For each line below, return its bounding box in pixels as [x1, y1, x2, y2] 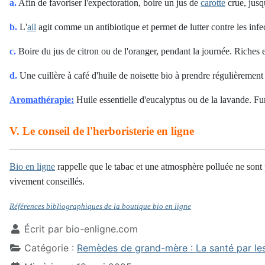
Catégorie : [21, 242, 77, 254]
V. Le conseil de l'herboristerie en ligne [9, 125, 194, 137]
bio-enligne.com [66, 223, 138, 235]
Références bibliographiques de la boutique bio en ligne [9, 202, 191, 211]
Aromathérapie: [9, 95, 74, 105]
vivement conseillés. [9, 176, 85, 186]
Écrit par [21, 223, 66, 235]
